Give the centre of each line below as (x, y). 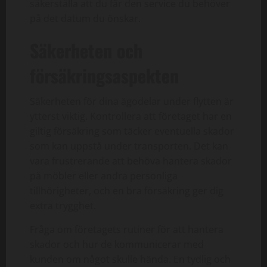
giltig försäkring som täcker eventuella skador (132, 131)
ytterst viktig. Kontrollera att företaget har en (131, 116)
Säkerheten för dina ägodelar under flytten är (132, 101)
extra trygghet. (63, 205)
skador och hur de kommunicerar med (117, 244)
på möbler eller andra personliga (104, 176)
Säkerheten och (86, 50)
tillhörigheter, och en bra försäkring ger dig (127, 190)
